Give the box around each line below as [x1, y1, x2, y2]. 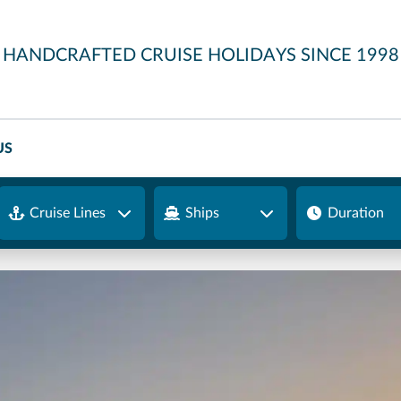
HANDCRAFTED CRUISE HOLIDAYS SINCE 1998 [2, 47, 399, 64]
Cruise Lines [30, 205, 107, 220]
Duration [327, 205, 384, 220]
